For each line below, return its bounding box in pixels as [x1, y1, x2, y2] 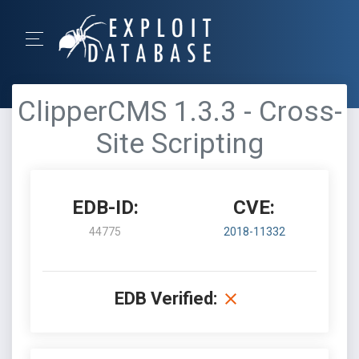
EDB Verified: [115, 288, 217, 309]
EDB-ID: [71, 196, 139, 219]
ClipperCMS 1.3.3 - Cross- [17, 95, 342, 128]
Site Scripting [95, 127, 264, 160]
